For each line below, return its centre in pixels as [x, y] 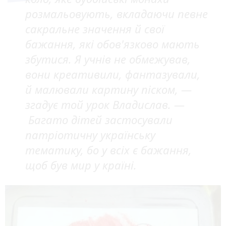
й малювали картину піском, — [108, 90]
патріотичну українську [90, 135]
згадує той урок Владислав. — [105, 105]
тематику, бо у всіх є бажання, [108, 150]
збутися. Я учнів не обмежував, [108, 59]
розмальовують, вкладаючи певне [117, 14]
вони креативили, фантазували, [113, 74]
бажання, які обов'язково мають [112, 44]
